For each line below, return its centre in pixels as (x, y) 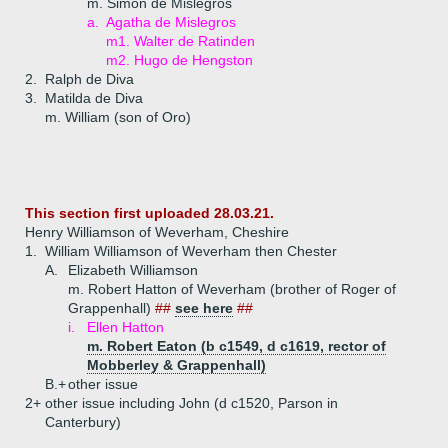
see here (204, 308)
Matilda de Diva (94, 98)
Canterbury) (83, 422)
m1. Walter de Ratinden (180, 41)
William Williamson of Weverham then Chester (191, 251)
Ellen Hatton (125, 327)
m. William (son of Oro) (118, 117)
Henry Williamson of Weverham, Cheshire (157, 232)
